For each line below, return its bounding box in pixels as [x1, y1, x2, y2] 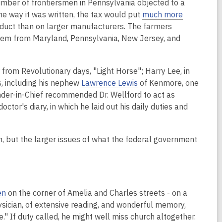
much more [142, 9, 183, 20]
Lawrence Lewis [81, 78, 138, 88]
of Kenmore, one [138, 78, 199, 88]
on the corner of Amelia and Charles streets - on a [6, 188, 187, 198]
